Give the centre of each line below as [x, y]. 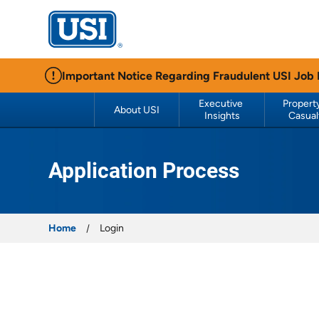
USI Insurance [119, 38]
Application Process [144, 171]
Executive [221, 104]
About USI [137, 110]
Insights [222, 116]
